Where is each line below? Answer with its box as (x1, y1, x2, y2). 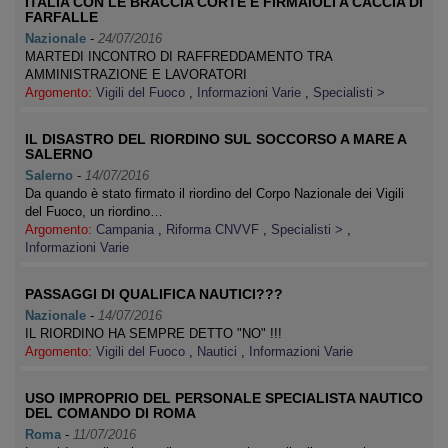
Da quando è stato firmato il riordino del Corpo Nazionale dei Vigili (25, 186, 404, 201)
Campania (96, 222, 158, 237)
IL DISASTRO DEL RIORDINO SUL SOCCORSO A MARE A (25, 131, 406, 147)
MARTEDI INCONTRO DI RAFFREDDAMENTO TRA (25, 49, 332, 64)
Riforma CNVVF (166, 222, 263, 237)
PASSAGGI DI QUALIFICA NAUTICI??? (25, 286, 283, 302)
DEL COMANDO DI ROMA (25, 405, 196, 421)
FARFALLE (25, 9, 98, 25)
